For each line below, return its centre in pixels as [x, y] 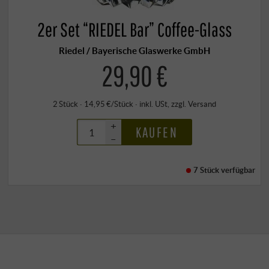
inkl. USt [153, 104]
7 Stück [207, 170]
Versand [202, 104]
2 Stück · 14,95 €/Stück [93, 104]
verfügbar [237, 170]
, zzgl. [178, 104]
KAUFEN [156, 132]
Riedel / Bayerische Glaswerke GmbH [134, 50]
